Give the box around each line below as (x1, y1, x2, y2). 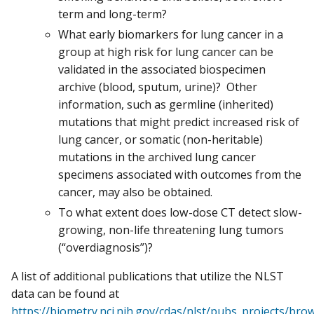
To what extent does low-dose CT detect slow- (58, 204, 302, 220)
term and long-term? (58, 6, 167, 22)
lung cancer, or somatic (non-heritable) (58, 131, 263, 147)
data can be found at (11, 285, 119, 301)
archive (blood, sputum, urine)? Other (58, 78, 257, 95)
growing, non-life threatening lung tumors (58, 221, 284, 238)
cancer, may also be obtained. (58, 184, 212, 200)
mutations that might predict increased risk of (58, 114, 299, 130)
